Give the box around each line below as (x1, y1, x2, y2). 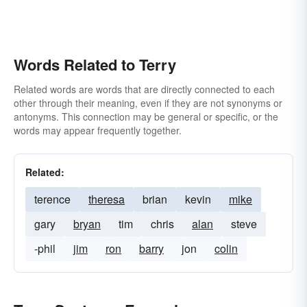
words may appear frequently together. (14, 123, 182, 137)
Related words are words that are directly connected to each (14, 82, 275, 96)
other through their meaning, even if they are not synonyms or (14, 96, 282, 110)
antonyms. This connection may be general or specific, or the (14, 110, 278, 123)
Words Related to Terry (14, 53, 176, 75)
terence (34, 191, 71, 207)
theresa (88, 191, 125, 207)
